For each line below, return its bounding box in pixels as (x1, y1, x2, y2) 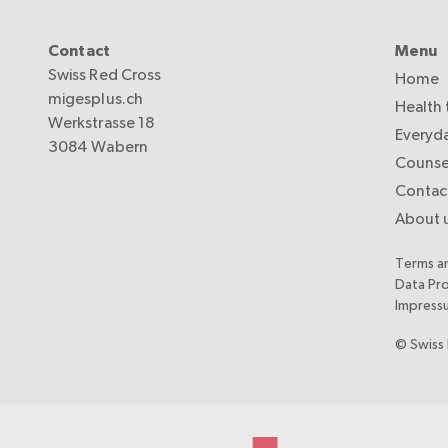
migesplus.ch (48, 89, 143, 108)
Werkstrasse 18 (48, 113, 155, 132)
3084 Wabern (48, 137, 148, 156)
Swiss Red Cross (48, 65, 162, 84)
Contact (48, 43, 111, 59)
